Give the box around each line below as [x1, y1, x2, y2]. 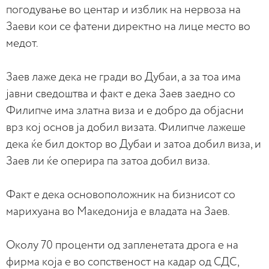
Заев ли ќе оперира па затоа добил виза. [6, 155, 210, 167]
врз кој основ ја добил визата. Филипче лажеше [6, 121, 246, 133]
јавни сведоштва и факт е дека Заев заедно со [6, 88, 235, 100]
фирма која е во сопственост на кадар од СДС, [6, 256, 239, 268]
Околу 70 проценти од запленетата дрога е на [6, 239, 238, 251]
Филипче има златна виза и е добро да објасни [6, 104, 244, 116]
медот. [6, 37, 38, 49]
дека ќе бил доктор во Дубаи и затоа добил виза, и [6, 138, 261, 150]
